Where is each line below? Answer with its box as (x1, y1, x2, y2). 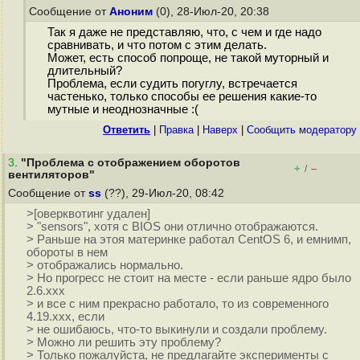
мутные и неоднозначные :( (47, 103, 198, 117)
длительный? (47, 64, 122, 78)
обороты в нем (26, 246, 108, 260)
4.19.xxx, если (26, 310, 104, 324)
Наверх (202, 124, 238, 136)
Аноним (109, 6, 153, 18)
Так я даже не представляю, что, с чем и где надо (47, 26, 321, 39)
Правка (159, 124, 194, 136)
